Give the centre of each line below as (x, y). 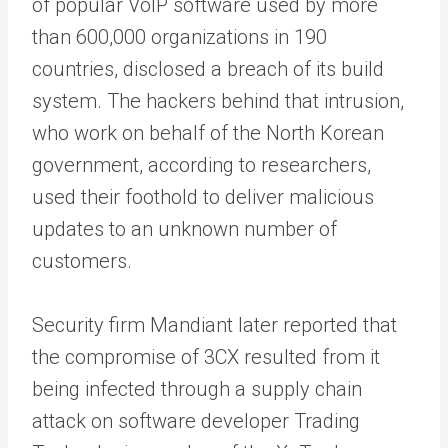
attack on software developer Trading (196, 420)
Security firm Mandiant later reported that (214, 324)
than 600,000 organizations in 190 (179, 36)
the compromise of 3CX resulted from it (206, 356)
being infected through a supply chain (197, 388)
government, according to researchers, (201, 164)
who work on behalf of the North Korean (208, 132)
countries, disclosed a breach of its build (208, 68)
